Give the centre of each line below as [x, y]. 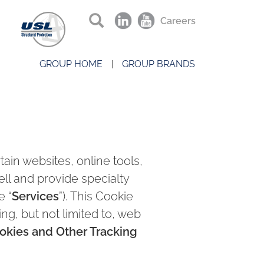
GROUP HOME [71, 64]
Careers [178, 21]
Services [35, 196]
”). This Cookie [96, 196]
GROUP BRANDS [159, 64]
